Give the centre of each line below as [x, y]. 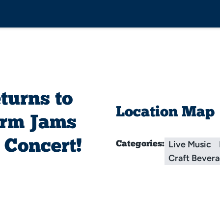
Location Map [165, 113]
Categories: [140, 144]
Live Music [190, 144]
